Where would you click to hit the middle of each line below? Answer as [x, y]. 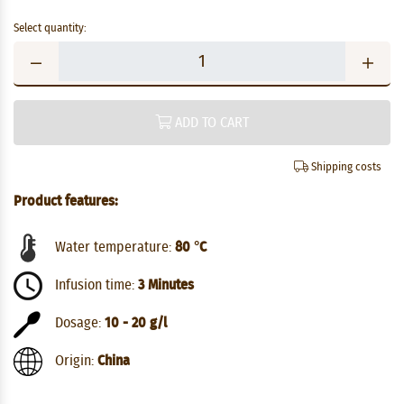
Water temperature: [113, 248]
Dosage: [78, 323]
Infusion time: [95, 285]
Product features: [66, 201]
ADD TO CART [210, 123]
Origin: [74, 361]
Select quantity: [50, 28]
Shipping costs [345, 167]
